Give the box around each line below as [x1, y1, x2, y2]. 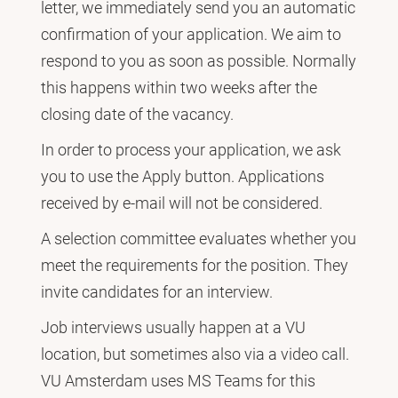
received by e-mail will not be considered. [41, 193, 322, 212]
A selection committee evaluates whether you [41, 228, 356, 248]
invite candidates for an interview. [41, 282, 273, 301]
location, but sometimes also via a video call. [41, 344, 349, 363]
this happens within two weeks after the [41, 77, 317, 97]
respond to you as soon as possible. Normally [41, 51, 356, 70]
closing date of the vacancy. [41, 104, 234, 123]
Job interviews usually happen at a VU [41, 317, 306, 337]
